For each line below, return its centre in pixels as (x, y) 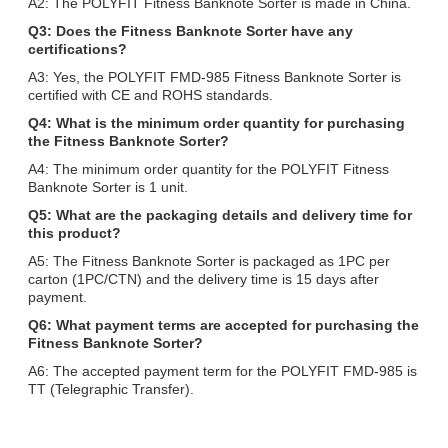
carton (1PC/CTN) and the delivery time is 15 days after (203, 278)
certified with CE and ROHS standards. (150, 94)
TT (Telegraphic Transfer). (111, 388)
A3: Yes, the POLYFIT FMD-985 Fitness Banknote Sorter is (214, 76)
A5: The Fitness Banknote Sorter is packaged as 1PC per (209, 260)
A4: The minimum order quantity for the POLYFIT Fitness (208, 168)
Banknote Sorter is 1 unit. (108, 186)
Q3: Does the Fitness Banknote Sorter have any (190, 30)
